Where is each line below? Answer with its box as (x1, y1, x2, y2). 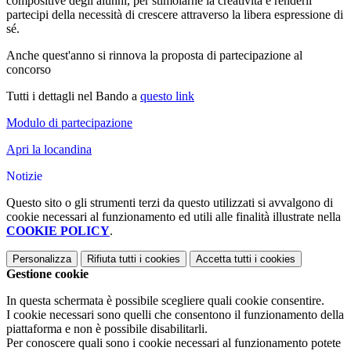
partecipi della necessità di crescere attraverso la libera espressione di (6, 8, 343, 22)
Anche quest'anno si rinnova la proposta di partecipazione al (6, 49, 302, 63)
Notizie (6, 169, 42, 183)
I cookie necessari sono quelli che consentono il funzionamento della (6, 308, 344, 322)
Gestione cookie (6, 267, 89, 281)
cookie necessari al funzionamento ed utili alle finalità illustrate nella (6, 210, 341, 224)
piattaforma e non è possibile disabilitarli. (6, 322, 208, 336)
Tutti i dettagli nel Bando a (6, 89, 137, 103)
